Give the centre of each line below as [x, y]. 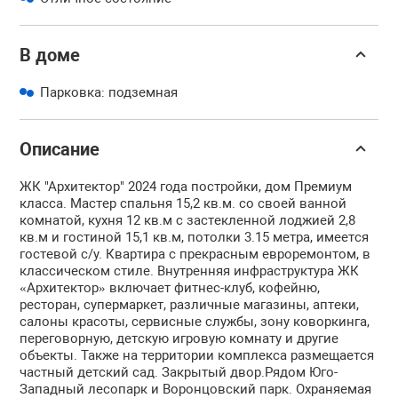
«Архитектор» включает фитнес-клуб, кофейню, [170, 288]
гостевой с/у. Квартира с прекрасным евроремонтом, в [195, 254]
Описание [60, 149]
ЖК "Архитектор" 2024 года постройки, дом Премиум [186, 187]
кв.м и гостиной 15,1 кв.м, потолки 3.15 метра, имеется [195, 237]
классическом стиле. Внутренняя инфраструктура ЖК [190, 271]
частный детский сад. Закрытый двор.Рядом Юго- [179, 372]
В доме [50, 55]
